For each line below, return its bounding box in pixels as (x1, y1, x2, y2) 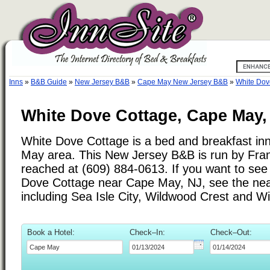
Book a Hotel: (27, 227, 75, 237)
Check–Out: (210, 227, 252, 237)
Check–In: (130, 227, 165, 237)
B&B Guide (31, 78, 67, 86)
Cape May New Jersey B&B (137, 78, 228, 86)
